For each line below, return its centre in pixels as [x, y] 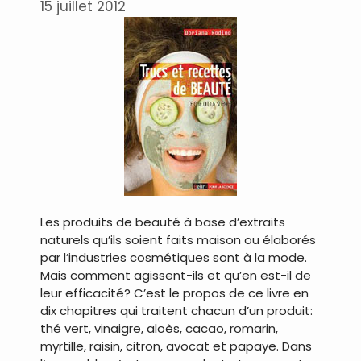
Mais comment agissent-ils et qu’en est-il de [176, 276]
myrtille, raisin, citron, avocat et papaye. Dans [176, 346]
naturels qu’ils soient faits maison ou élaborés [178, 240]
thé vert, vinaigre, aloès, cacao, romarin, [159, 329]
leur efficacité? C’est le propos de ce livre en [174, 293]
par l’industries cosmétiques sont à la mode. [174, 258]
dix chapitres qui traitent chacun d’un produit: [176, 311]
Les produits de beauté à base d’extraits [163, 222]
